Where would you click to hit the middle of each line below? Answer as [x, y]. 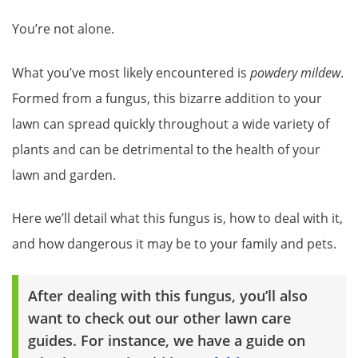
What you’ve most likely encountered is [131, 72]
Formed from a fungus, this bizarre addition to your [167, 98]
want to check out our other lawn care [159, 318]
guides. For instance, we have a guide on [167, 340]
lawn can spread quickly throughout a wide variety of [171, 123]
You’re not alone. [63, 29]
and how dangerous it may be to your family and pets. [176, 244]
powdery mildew [295, 72]
